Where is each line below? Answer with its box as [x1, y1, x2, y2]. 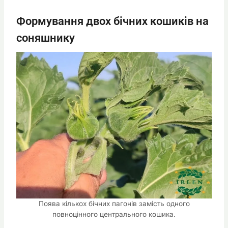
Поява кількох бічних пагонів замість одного [38, 199, 190, 208]
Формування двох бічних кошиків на [16, 14, 209, 27]
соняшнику [16, 31, 75, 44]
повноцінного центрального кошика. [52, 210, 176, 218]
